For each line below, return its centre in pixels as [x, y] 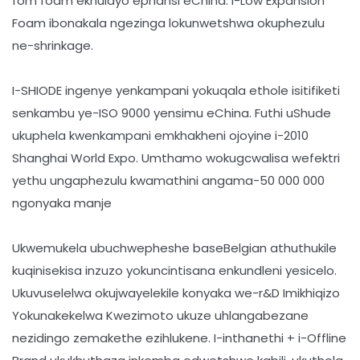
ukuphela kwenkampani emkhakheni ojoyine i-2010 [160, 136]
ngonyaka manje [65, 203]
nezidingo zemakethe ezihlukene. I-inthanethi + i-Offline [179, 338]
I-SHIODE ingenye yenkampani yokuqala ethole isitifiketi [176, 91]
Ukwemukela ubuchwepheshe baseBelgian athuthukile [174, 248]
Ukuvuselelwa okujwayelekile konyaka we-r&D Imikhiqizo [176, 293]
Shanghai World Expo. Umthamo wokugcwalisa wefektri [176, 158]
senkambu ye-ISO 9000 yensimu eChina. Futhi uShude [172, 113]
